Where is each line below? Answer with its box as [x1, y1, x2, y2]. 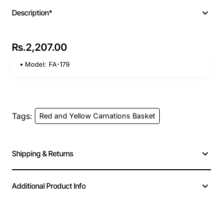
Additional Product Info [12, 181, 86, 191]
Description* [12, 8, 52, 18]
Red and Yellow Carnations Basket [39, 111, 155, 120]
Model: [25, 60, 47, 69]
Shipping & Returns [12, 149, 73, 159]
